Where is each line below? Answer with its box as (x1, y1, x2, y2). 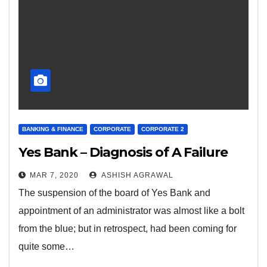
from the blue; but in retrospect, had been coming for (18, 223, 237, 234)
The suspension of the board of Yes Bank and (18, 188, 210, 198)
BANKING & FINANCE (22, 126, 83, 132)
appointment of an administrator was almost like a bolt (18, 206, 244, 216)
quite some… (18, 241, 74, 252)
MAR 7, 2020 (30, 171, 79, 179)
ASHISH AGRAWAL (100, 171, 173, 179)
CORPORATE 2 (141, 126, 184, 132)
